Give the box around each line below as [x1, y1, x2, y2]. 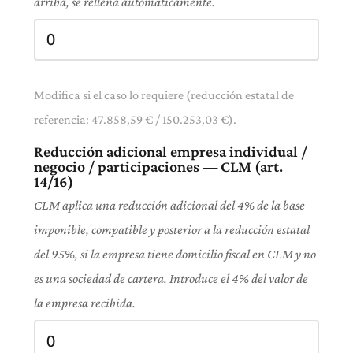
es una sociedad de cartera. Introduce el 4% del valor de [34, 271, 308, 287]
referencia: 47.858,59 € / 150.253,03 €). [34, 112, 236, 128]
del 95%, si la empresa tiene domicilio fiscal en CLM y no [34, 247, 316, 262]
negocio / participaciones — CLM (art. [34, 158, 283, 176]
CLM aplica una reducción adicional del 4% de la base [34, 198, 305, 214]
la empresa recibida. [34, 295, 136, 311]
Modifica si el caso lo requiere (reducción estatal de [34, 87, 294, 103]
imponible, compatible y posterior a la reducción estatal [34, 222, 310, 238]
